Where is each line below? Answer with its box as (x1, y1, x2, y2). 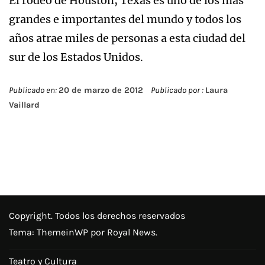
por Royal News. (91, 226, 157, 238)
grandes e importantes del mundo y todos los (9, 12, 241, 26)
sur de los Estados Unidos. (9, 50, 143, 64)
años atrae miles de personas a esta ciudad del (9, 31, 245, 45)
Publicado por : (149, 85, 205, 95)
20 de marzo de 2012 (59, 85, 143, 95)
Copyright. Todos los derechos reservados (9, 209, 185, 221)
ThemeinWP (37, 226, 91, 238)
